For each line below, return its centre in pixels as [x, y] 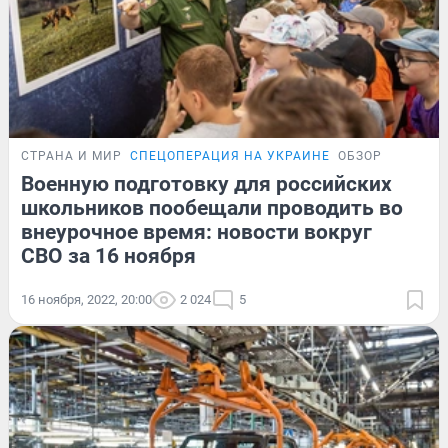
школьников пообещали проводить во [212, 207]
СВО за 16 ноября [108, 255]
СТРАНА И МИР [71, 155]
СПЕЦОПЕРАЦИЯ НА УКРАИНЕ [230, 155]
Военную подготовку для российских [206, 183]
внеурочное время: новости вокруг [196, 231]
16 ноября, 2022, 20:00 [86, 299]
